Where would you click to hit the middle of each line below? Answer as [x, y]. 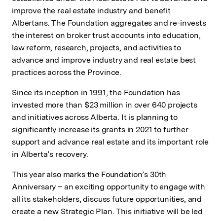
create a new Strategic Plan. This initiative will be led [107, 212]
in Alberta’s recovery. [50, 154]
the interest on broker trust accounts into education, [106, 35]
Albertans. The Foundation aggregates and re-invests [109, 23]
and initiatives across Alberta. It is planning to [95, 117]
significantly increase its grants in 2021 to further [100, 130]
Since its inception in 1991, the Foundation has [96, 93]
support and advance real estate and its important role [110, 142]
